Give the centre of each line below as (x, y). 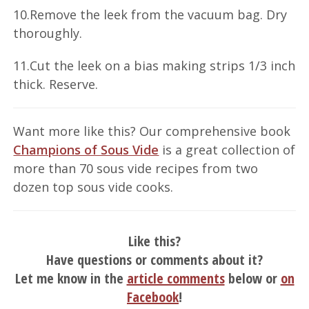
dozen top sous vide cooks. (93, 187)
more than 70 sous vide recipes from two (136, 168)
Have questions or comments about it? (154, 259)
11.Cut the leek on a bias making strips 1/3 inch (154, 65)
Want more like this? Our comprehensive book (152, 131)
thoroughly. (48, 33)
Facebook (153, 297)
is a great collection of (227, 149)
